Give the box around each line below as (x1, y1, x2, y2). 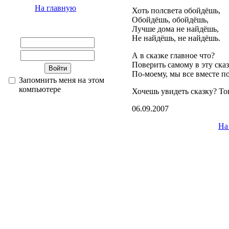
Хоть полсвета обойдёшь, (132, 6, 220, 15)
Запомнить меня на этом (19, 76, 104, 84)
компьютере (19, 85, 61, 94)
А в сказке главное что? (132, 51, 215, 60)
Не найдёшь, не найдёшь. (132, 34, 220, 42)
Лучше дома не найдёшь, (132, 25, 219, 33)
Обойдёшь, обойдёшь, (132, 15, 209, 24)
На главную (35, 4, 76, 12)
